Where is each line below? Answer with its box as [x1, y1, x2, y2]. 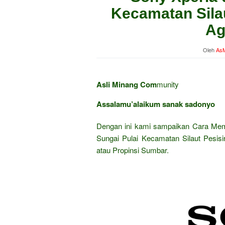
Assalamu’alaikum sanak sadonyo [96, 98, 215, 109]
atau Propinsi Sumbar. [96, 145, 169, 155]
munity [157, 79, 179, 89]
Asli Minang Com [96, 79, 157, 90]
